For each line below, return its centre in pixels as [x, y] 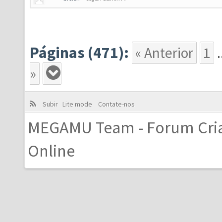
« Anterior [164, 53]
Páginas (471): [79, 53]
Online [51, 150]
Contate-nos [115, 104]
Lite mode [79, 104]
